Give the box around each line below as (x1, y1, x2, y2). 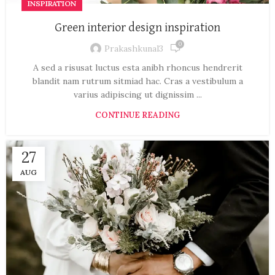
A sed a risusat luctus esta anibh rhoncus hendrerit (33, 62, 242, 74)
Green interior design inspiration (55, 21, 220, 34)
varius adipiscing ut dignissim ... (73, 89, 202, 101)
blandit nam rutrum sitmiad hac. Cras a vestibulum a (32, 76, 243, 87)
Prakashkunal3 (104, 42, 163, 54)
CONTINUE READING (95, 110, 180, 121)
